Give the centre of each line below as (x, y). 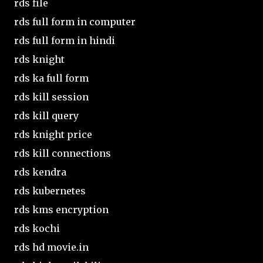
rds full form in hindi (65, 40)
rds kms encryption (61, 209)
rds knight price (53, 134)
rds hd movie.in (51, 247)
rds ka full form (51, 78)
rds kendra (40, 172)
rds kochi (37, 228)
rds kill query (46, 115)
